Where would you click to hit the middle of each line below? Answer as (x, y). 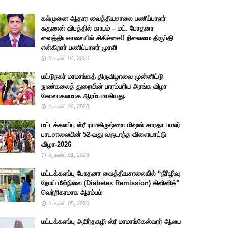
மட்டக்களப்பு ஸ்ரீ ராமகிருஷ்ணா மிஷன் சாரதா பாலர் (111, 125)
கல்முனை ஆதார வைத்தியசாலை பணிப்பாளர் (104, 19)
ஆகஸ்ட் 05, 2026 (69, 203)
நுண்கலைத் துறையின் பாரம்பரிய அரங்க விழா (104, 86)
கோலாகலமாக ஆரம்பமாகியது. (84, 96)
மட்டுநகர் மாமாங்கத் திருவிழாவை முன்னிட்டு (103, 77)
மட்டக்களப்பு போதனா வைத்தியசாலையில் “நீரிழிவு (111, 173)
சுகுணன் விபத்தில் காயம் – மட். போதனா (98, 28)
